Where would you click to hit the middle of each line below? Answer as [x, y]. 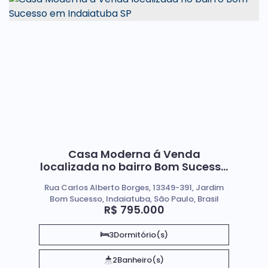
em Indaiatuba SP [134, 179]
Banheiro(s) [141, 260]
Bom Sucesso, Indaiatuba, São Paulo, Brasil [134, 199]
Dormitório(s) [141, 234]
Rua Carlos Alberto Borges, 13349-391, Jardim [134, 187]
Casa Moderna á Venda [134, 154]
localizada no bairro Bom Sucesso [134, 166]
